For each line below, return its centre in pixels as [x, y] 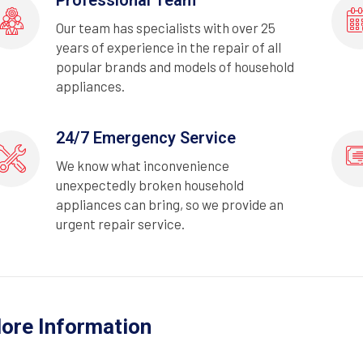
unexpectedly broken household [150, 184]
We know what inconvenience [143, 165]
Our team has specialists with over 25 [166, 27]
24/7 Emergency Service [146, 137]
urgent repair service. [120, 223]
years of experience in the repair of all [169, 47]
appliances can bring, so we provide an [170, 204]
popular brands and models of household [175, 66]
